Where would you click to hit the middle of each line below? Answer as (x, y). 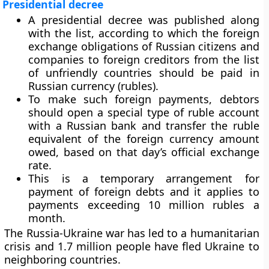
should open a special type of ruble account (144, 112)
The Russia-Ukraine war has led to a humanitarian (132, 233)
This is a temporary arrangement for (144, 178)
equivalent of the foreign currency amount (144, 139)
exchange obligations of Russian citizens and (144, 46)
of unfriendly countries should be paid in (144, 73)
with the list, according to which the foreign (144, 33)
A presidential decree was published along (144, 20)
